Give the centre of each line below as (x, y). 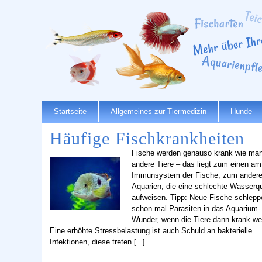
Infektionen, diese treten (92, 242)
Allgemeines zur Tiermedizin (158, 111)
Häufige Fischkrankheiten (147, 138)
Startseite (70, 111)
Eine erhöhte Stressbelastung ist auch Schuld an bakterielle (151, 230)
